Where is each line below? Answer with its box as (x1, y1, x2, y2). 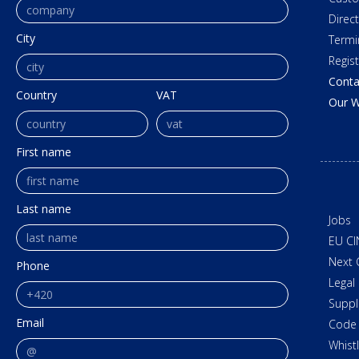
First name (16, 144, 71, 160)
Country (16, 87, 57, 103)
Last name (16, 201, 71, 217)
